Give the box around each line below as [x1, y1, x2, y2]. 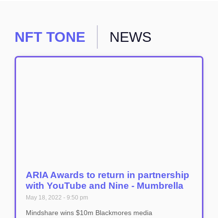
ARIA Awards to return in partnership [26, 170, 189, 180]
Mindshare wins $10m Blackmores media [26, 209, 152, 217]
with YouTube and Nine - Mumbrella [26, 181, 183, 191]
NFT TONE [15, 29, 85, 45]
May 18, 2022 [26, 194, 63, 201]
